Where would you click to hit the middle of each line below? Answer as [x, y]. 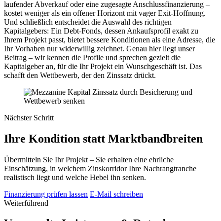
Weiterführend [26, 203]
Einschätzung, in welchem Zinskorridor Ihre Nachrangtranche [100, 168]
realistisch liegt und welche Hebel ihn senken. [75, 177]
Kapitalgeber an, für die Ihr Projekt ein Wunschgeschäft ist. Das [103, 66]
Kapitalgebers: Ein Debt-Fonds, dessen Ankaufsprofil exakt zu [101, 31]
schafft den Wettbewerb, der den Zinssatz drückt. [80, 75]
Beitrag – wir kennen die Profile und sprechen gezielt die [92, 57]
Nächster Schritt [29, 117]
